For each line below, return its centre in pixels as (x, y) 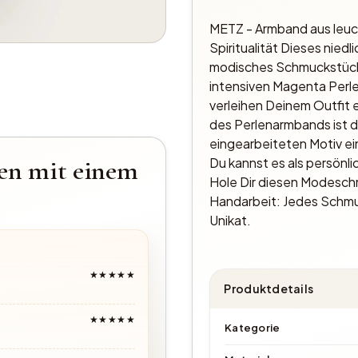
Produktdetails (269, 289)
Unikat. (230, 220)
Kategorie (253, 328)
